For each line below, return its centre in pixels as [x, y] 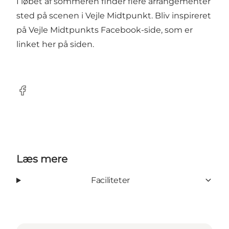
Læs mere [42, 159]
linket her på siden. [55, 44]
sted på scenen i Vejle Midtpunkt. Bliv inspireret [114, 15]
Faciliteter [110, 180]
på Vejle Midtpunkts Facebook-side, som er [105, 30]
